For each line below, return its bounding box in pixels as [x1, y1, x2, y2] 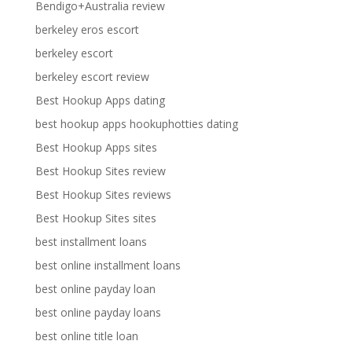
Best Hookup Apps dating [35, 93, 165, 108]
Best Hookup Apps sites [35, 140, 157, 155]
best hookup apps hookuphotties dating [35, 116, 238, 131]
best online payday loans [35, 305, 161, 320]
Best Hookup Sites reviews [35, 187, 171, 202]
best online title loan [35, 328, 138, 343]
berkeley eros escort [35, 22, 139, 37]
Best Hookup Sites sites [35, 211, 156, 225]
